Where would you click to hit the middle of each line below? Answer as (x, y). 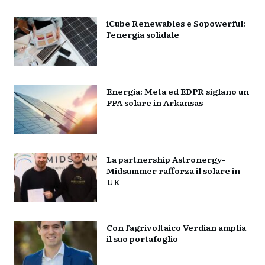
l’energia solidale (143, 34)
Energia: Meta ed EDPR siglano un (178, 91)
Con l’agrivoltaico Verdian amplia (177, 227)
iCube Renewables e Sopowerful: (176, 23)
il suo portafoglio (143, 238)
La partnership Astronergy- (166, 159)
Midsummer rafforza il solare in (174, 170)
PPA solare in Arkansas (155, 102)
